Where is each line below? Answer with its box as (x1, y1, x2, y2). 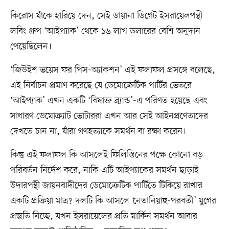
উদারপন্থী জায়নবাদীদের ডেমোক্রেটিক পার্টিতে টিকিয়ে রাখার (10, 179, 202, 192)
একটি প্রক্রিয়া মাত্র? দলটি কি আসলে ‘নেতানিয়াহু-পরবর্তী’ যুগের (10, 194, 216, 207)
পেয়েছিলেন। (10, 40, 52, 53)
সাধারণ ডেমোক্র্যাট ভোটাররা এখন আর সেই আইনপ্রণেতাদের (10, 109, 208, 122)
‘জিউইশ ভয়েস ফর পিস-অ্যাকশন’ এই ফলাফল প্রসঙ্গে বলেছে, (10, 63, 215, 76)
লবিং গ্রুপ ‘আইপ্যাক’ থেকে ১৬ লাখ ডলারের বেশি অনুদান (10, 25, 200, 37)
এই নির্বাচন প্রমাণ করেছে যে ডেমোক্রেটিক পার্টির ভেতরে (10, 79, 192, 91)
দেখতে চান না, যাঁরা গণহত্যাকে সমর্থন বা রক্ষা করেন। (10, 125, 186, 138)
